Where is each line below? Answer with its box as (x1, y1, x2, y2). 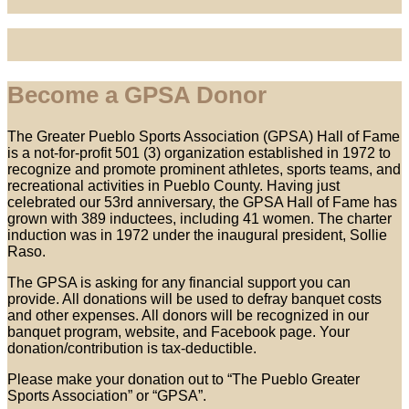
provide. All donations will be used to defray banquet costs (7, 291, 382, 308)
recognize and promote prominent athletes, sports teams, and (7, 162, 401, 178)
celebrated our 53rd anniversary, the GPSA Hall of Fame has (7, 194, 397, 211)
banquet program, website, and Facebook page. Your (7, 324, 350, 341)
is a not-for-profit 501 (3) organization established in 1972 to (7, 145, 391, 162)
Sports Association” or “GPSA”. (7, 388, 206, 404)
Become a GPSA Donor (7, 80, 267, 109)
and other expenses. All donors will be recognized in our (7, 308, 369, 324)
